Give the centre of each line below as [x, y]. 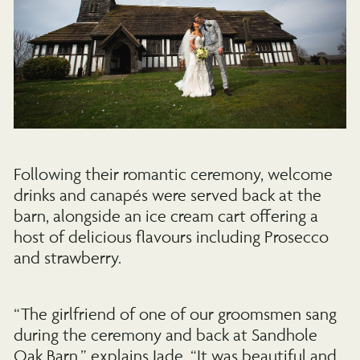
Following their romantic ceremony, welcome [174, 174]
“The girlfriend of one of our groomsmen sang [176, 314]
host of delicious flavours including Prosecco [172, 237]
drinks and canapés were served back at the [168, 195]
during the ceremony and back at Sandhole [166, 335]
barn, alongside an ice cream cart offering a [166, 216]
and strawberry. [68, 258]
